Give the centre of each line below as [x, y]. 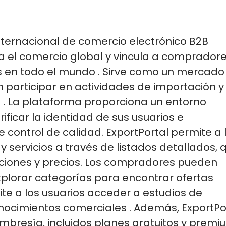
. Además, [154, 208]
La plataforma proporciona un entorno [107, 102]
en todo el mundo [50, 71]
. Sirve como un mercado [161, 71]
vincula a [136, 56]
